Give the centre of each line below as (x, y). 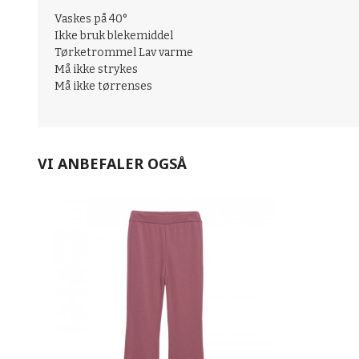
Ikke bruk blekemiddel (114, 36)
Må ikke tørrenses (103, 87)
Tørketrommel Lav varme (124, 53)
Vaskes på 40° (91, 19)
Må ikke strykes (96, 70)
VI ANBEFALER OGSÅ (112, 164)
